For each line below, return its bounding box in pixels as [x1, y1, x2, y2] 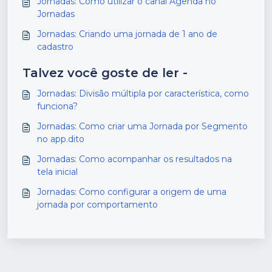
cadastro [37, 41, 73, 53]
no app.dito [37, 134, 84, 145]
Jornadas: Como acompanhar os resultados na [37, 154, 232, 165]
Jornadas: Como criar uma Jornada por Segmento [37, 121, 248, 132]
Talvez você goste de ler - [22, 66, 188, 81]
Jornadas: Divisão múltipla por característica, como [37, 88, 249, 100]
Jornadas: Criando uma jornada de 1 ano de [37, 29, 217, 40]
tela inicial [37, 166, 78, 178]
